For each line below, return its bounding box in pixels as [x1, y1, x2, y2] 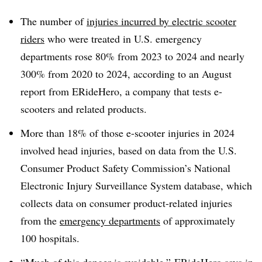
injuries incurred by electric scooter [87, 14, 236, 28]
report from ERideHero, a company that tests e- [20, 84, 222, 98]
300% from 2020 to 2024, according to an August [20, 67, 232, 81]
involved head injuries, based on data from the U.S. [20, 143, 237, 157]
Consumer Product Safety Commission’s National [20, 160, 230, 175]
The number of [20, 14, 87, 28]
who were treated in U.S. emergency [44, 32, 202, 46]
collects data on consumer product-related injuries [20, 195, 232, 210]
